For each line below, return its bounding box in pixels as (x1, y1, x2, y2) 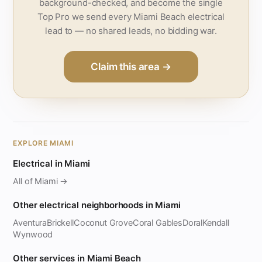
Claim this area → (91, 60, 171, 73)
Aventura (13, 217, 47, 228)
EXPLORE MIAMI (13, 138, 74, 147)
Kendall (202, 217, 229, 228)
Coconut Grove (73, 217, 133, 228)
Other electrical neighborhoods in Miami (13, 199, 181, 211)
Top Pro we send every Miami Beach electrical (37, 11, 225, 22)
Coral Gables (132, 217, 182, 228)
